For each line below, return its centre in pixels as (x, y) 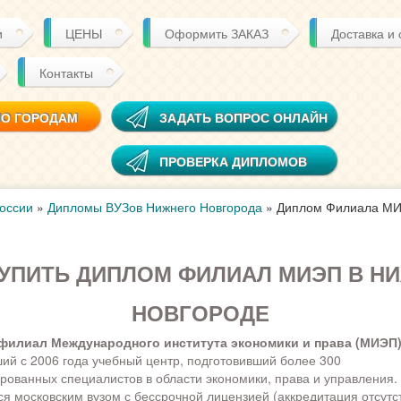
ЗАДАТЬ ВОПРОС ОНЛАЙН (243, 117)
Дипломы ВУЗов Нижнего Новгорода (154, 207)
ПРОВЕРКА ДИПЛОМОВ (233, 161)
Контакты (66, 73)
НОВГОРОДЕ (200, 312)
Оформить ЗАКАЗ (217, 33)
